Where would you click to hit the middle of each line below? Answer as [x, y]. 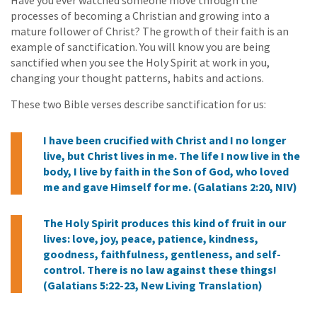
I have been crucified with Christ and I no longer [165, 140]
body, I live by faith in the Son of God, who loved [166, 171]
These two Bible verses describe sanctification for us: [138, 104]
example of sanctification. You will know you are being [140, 46]
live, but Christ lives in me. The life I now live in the [172, 155]
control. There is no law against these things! [160, 269]
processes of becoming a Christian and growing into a [140, 15]
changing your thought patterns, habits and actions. [137, 77]
